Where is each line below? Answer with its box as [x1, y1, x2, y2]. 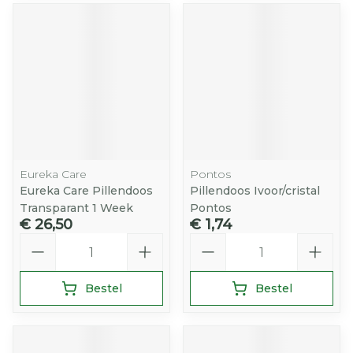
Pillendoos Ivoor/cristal [190, 184, 320, 198]
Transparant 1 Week [20, 201, 133, 215]
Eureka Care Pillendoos [20, 184, 153, 198]
